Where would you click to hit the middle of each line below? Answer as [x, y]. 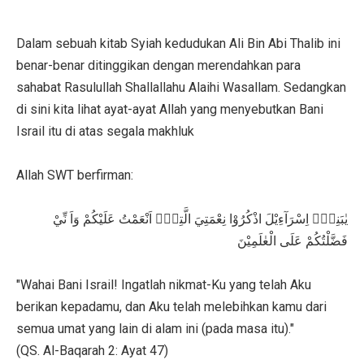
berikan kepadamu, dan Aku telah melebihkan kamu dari [171, 306]
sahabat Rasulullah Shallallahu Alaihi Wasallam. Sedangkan [181, 87]
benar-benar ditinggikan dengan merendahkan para [158, 65]
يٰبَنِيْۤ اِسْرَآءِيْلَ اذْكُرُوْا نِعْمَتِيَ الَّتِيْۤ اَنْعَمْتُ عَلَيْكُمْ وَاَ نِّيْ [200, 219]
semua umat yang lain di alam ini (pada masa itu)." [155, 328]
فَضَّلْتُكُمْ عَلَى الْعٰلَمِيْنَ [292, 240]
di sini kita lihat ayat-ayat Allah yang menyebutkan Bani [170, 109]
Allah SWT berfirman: [75, 175]
